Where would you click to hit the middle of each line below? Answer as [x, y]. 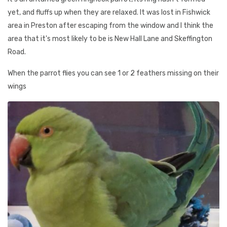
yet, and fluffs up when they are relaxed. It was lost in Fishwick [109, 12]
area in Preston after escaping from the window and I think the [110, 26]
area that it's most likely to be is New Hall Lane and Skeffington [110, 39]
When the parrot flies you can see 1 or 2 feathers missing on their [113, 73]
